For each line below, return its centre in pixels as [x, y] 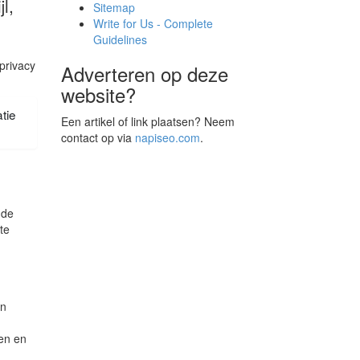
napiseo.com [168, 137]
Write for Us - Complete [153, 23]
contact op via [98, 137]
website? [98, 94]
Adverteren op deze [145, 74]
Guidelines [120, 39]
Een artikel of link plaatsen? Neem [148, 121]
